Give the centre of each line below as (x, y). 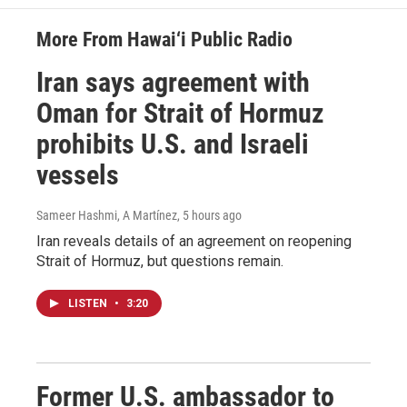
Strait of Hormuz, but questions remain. (160, 261)
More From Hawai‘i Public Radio (164, 39)
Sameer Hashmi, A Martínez (107, 215)
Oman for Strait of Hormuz (180, 113)
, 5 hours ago (209, 215)
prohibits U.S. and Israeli (173, 144)
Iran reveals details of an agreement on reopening (194, 241)
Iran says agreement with (173, 82)
